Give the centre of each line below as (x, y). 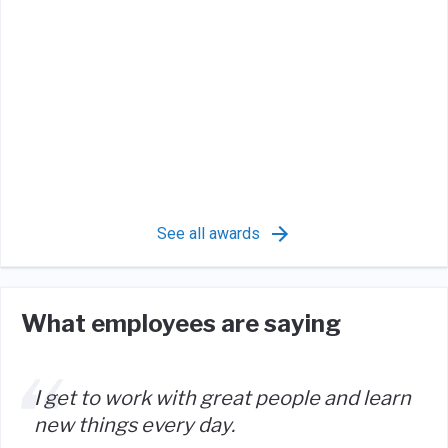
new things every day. (134, 424)
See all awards (208, 233)
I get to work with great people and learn (222, 397)
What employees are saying (181, 323)
